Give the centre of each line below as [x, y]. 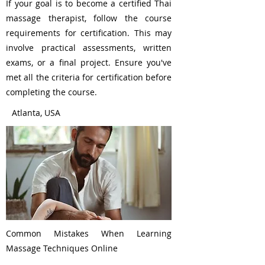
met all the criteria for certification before [89, 77]
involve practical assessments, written [89, 48]
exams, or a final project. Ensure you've [89, 62]
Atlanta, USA [36, 113]
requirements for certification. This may [89, 33]
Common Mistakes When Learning [89, 233]
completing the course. [51, 92]
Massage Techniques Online [62, 248]
